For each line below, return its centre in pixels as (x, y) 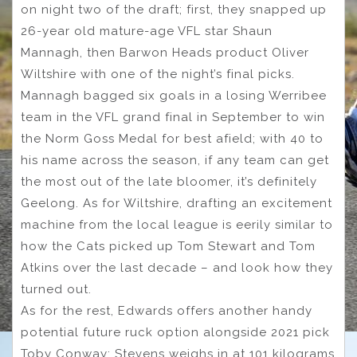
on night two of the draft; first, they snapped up (174, 10)
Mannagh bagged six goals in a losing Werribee (174, 96)
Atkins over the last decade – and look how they (177, 268)
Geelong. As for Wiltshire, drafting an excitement (177, 204)
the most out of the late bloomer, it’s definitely (169, 182)
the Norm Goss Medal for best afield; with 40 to (172, 139)
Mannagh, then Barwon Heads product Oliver (165, 53)
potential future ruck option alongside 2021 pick (175, 333)
